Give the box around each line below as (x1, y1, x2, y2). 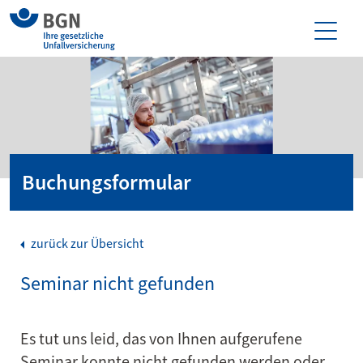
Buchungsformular (22, 169, 191, 196)
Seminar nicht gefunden (20, 271, 215, 297)
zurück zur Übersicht (28, 235, 143, 252)
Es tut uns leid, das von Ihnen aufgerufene (20, 328, 302, 350)
